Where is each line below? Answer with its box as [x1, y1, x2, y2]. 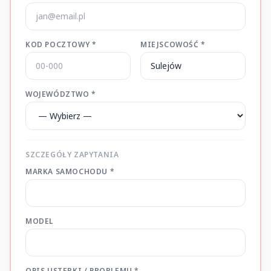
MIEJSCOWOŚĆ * [140, 39, 206, 50]
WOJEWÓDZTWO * [25, 89, 96, 99]
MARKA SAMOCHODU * [25, 166, 115, 177]
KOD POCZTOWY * [25, 39, 97, 50]
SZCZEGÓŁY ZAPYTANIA [25, 149, 119, 160]
